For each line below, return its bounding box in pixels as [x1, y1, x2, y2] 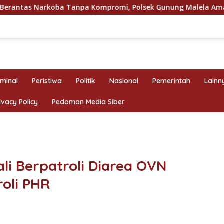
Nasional [109, 76, 138, 85]
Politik [76, 76, 95, 85]
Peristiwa [32, 76, 62, 85]
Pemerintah [152, 76, 190, 85]
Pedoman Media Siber [52, 97, 125, 106]
